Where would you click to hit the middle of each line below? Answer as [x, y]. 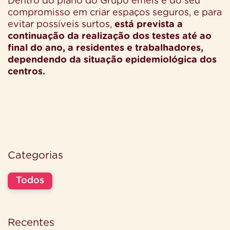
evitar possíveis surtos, [61, 24]
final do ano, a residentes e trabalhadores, [106, 48]
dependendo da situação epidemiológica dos [112, 60]
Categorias [35, 155]
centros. [26, 72]
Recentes [31, 223]
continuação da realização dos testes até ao [110, 36]
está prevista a [149, 24]
